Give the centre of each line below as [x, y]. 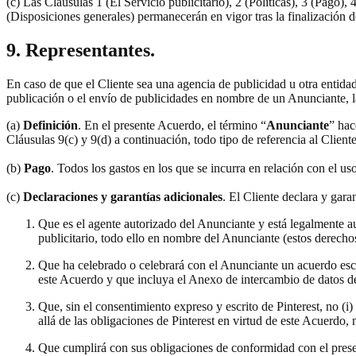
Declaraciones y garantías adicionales [121, 197]
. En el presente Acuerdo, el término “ [172, 126]
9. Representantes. [81, 50]
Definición [49, 126]
